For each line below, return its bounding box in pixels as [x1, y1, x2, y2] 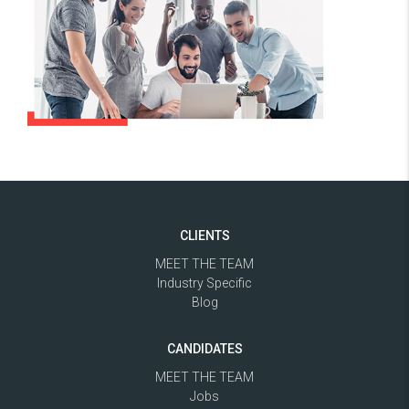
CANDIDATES [166, 341, 243, 357]
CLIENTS [179, 228, 230, 244]
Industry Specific [157, 276, 252, 291]
